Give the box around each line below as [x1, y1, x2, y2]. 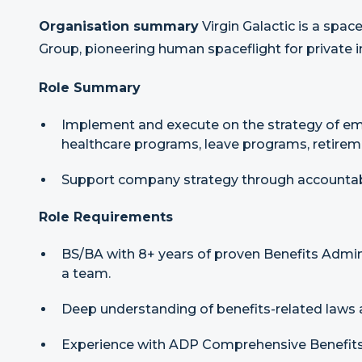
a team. [61, 266, 111, 281]
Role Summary [39, 80, 141, 95]
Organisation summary [39, 19, 199, 34]
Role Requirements [39, 209, 173, 225]
